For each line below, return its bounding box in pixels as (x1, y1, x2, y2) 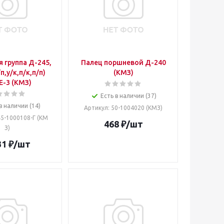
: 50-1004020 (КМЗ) (108, 104, 162, 111)
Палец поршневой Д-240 (80, 58, 166, 66)
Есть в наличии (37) (100, 92, 156, 99)
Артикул (84, 104, 108, 111)
